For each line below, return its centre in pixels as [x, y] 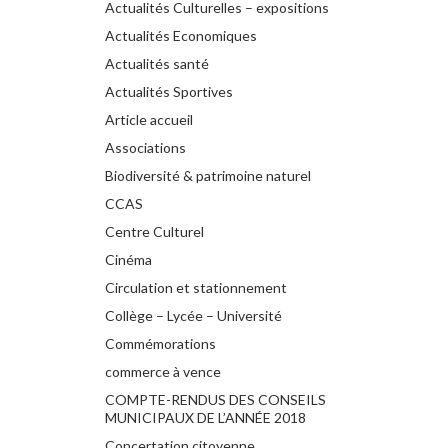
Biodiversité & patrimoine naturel [208, 175]
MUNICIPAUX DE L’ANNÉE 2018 [205, 417]
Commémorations [160, 343]
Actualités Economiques [181, 35]
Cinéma [128, 259]
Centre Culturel [154, 231]
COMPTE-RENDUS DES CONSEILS [215, 399]
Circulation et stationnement [196, 287]
